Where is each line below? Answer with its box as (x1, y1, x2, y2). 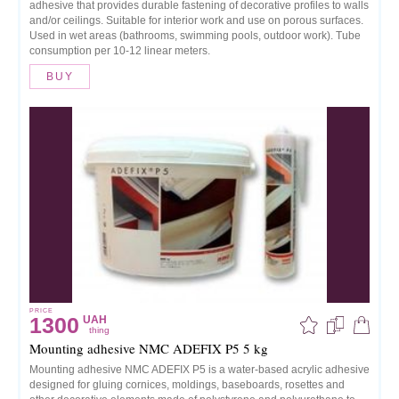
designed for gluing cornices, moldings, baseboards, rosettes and (29, 379, 345, 391)
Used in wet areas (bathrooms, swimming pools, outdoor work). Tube (29, 29, 361, 42)
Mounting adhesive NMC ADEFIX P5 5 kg (29, 339, 268, 357)
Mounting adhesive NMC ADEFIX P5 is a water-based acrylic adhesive (29, 363, 370, 376)
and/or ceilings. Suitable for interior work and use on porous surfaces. (29, 14, 363, 27)
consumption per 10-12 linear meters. (29, 45, 210, 57)
